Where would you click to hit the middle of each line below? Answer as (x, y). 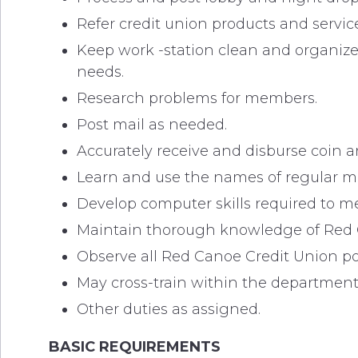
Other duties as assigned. (169, 309)
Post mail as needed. (152, 125)
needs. (100, 72)
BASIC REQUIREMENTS (135, 347)
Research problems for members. (197, 98)
